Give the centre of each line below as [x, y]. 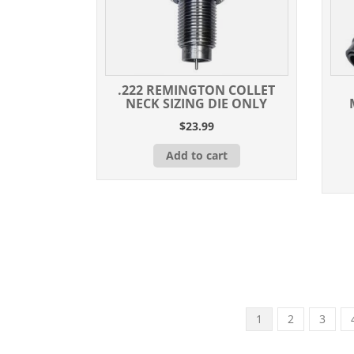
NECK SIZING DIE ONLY [197, 103]
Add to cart [196, 155]
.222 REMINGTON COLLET [197, 90]
